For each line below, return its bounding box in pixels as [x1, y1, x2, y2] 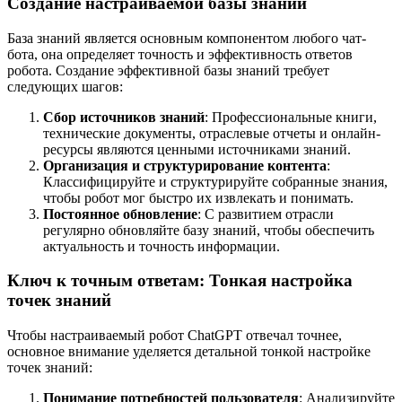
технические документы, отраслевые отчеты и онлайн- [43, 125, 380, 141]
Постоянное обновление [43, 205, 197, 222]
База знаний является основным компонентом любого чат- [7, 30, 366, 46]
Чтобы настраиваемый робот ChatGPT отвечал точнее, [7, 328, 342, 344]
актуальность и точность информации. [43, 238, 280, 254]
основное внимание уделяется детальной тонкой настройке [7, 344, 371, 360]
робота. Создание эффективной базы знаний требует [7, 62, 329, 78]
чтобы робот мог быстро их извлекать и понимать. [43, 189, 354, 205]
